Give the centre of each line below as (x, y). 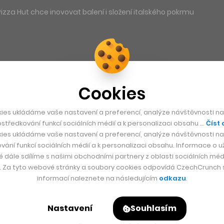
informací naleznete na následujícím (98, 178)
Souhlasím (153, 208)
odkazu (172, 178)
